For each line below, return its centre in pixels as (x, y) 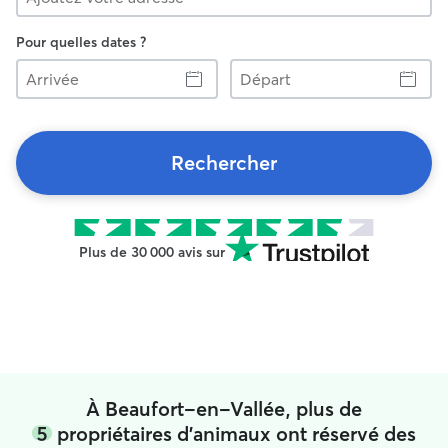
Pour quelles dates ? (81, 42)
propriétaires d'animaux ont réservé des (234, 433)
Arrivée (37, 67)
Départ (251, 67)
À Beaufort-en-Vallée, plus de (224, 408)
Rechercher (224, 162)
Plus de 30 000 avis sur (152, 252)
